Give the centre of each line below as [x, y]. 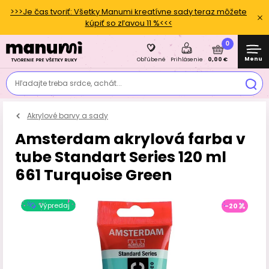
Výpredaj [54, 205]
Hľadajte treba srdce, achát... [68, 83]
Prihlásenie [187, 59]
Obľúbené [151, 59]
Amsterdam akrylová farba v [130, 139]
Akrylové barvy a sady [68, 116]
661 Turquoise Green [93, 175]
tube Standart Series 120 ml [121, 157]
